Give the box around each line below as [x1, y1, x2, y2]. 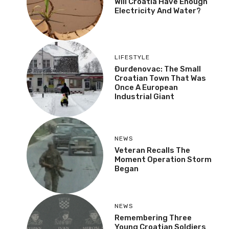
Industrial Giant [114, 91, 174, 101]
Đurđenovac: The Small [114, 64, 201, 74]
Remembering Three [114, 213, 192, 222]
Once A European [114, 82, 178, 92]
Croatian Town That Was [114, 73, 206, 83]
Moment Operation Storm [114, 154, 212, 164]
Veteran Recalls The [114, 145, 190, 155]
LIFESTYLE [114, 53, 150, 61]
